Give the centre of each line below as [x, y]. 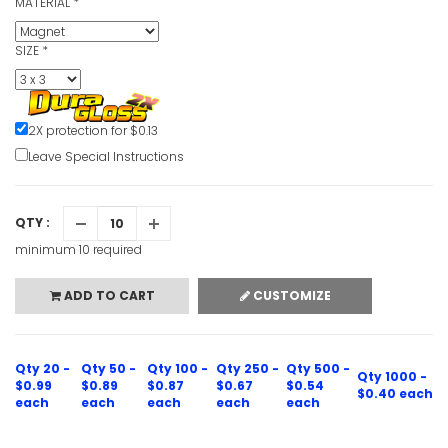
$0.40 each [395, 394]
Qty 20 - [42, 369]
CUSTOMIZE [290, 296]
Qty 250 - [247, 369]
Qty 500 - [318, 369]
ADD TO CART [107, 296]
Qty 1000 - [392, 377]
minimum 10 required [78, 250]
